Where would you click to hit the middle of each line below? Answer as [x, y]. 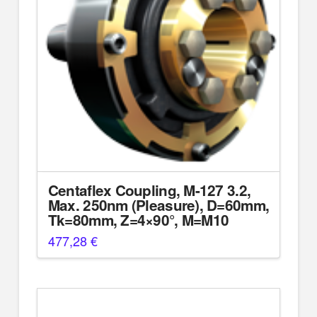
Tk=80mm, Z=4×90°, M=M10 [138, 220]
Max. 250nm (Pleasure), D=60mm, [158, 205]
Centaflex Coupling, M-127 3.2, [149, 190]
